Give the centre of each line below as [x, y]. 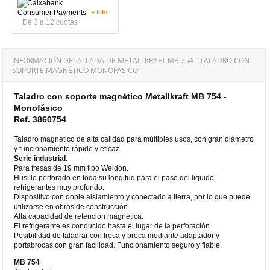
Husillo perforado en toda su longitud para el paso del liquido [114, 177]
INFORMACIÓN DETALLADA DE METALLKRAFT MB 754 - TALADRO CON [131, 60]
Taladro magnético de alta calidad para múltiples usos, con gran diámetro [134, 139]
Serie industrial [40, 158]
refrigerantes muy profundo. [59, 187]
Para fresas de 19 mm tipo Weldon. [71, 168]
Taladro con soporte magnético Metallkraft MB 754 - [121, 96]
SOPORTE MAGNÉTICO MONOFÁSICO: [76, 70]
